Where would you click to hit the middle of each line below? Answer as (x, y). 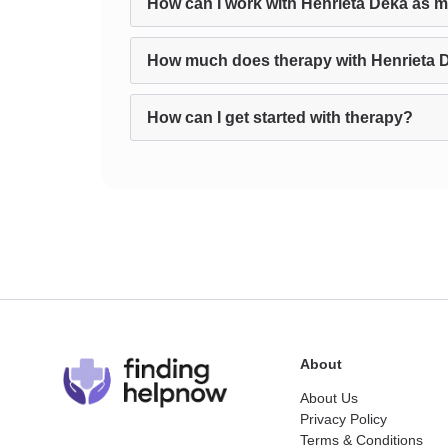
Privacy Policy (343, 419)
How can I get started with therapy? (280, 117)
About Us (329, 398)
